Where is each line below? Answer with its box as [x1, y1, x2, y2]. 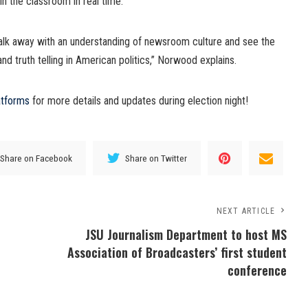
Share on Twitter [125, 152, 188, 164]
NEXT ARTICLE [216, 206, 276, 217]
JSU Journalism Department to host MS [85, 225, 287, 244]
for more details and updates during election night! [30, 94, 248, 108]
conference [228, 261, 287, 280]
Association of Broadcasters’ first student [67, 243, 287, 262]
